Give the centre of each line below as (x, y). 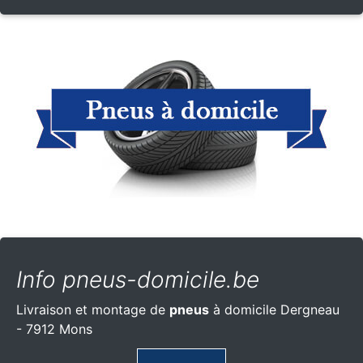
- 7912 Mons (54, 329)
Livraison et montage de (93, 309)
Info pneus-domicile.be (138, 279)
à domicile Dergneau (274, 309)
